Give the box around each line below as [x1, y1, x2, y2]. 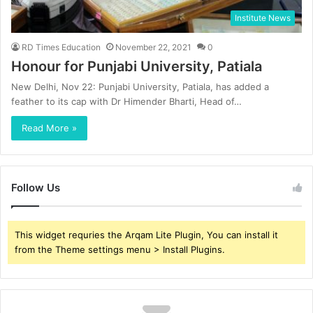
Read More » [22, 122, 77, 133]
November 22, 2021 [115, 41, 191, 52]
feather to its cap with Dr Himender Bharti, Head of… [11, 95, 242, 107]
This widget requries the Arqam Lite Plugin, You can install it [15, 228, 278, 240]
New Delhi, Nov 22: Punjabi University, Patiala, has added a [11, 80, 269, 92]
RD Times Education [22, 41, 101, 52]
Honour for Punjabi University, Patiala [11, 57, 262, 75]
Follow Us [11, 180, 60, 194]
